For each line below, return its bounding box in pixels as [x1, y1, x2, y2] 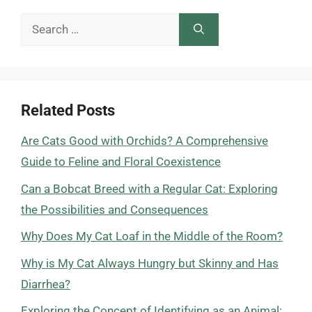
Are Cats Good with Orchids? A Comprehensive [21, 134, 268, 148]
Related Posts [21, 102, 115, 119]
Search [20, 16, 56, 30]
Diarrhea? [21, 276, 70, 291]
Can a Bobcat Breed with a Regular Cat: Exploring [21, 181, 278, 196]
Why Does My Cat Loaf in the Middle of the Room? [21, 229, 283, 243]
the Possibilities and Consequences [21, 202, 208, 217]
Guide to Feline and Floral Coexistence [21, 155, 221, 169]
